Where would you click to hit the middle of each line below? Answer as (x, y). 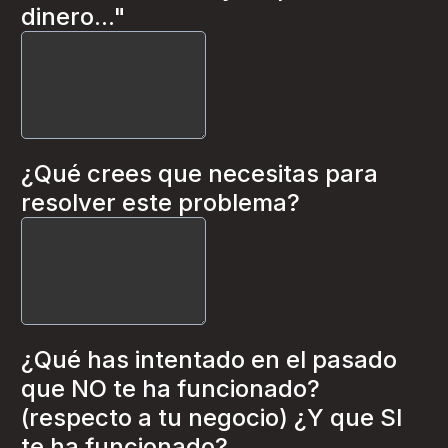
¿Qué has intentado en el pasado (209, 359)
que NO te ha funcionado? (170, 388)
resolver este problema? (160, 202)
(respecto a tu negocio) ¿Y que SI (212, 417)
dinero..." (73, 16)
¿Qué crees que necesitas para (199, 173)
